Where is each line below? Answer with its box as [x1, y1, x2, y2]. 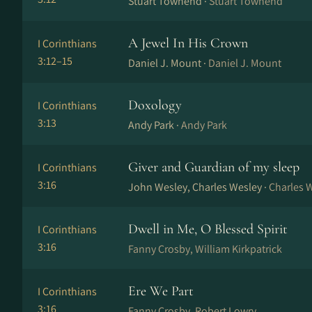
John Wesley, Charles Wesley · [128, 180, 269, 194]
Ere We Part [128, 283, 194, 299]
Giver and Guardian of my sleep [128, 159, 299, 175]
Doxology [128, 97, 182, 114]
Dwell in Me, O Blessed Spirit [128, 221, 288, 237]
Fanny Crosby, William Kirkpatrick [128, 242, 282, 256]
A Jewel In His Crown [128, 35, 248, 52]
